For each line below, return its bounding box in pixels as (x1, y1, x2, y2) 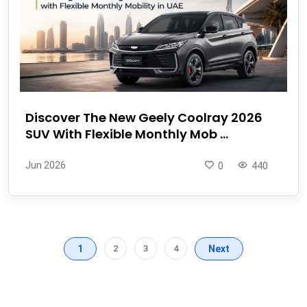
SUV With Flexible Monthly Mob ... (25, 125, 228, 143)
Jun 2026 (25, 159, 66, 171)
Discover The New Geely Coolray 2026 (25, 108, 262, 126)
